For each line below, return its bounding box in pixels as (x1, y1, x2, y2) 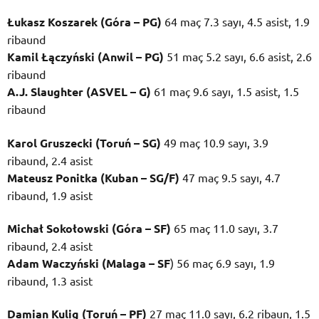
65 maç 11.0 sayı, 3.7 (171, 220, 278, 235)
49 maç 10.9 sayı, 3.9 (161, 135, 268, 150)
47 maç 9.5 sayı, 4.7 (179, 169, 281, 184)
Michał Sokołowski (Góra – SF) (7, 220, 171, 236)
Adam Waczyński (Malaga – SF (7, 255, 170, 271)
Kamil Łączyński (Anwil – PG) (7, 49, 164, 65)
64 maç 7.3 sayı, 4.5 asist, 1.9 (162, 14, 310, 29)
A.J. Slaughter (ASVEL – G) (7, 84, 151, 100)
